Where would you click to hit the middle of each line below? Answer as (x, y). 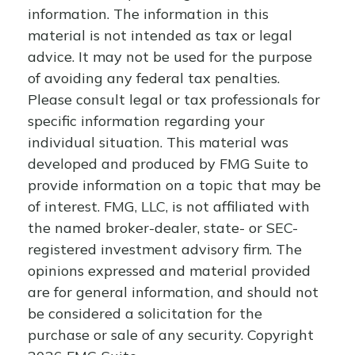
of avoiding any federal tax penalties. (154, 78)
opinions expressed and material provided (169, 271)
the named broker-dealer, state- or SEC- (163, 228)
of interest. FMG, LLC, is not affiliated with (169, 206)
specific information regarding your (146, 121)
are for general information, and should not (173, 292)
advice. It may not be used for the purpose (170, 57)
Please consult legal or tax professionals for (174, 99)
